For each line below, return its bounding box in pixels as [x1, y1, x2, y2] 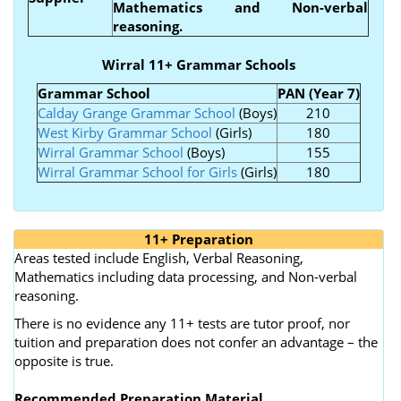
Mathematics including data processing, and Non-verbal [14, 267, 357, 286]
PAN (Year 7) [277, 83, 360, 102]
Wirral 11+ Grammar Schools [101, 55, 295, 73]
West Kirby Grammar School [37, 123, 212, 141]
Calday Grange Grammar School [37, 103, 235, 122]
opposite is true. [14, 351, 114, 370]
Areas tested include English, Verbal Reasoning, [14, 248, 303, 267]
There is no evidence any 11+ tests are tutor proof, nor [14, 313, 350, 332]
